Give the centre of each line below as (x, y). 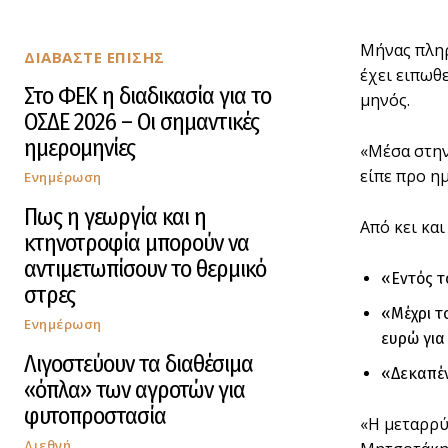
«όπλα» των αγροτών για (134, 390)
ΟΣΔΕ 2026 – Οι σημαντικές (141, 122)
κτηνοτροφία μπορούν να (136, 243)
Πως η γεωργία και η (115, 217)
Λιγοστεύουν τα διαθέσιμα (138, 364)
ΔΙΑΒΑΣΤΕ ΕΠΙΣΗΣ (94, 57)
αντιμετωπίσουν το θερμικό (145, 269)
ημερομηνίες (79, 148)
